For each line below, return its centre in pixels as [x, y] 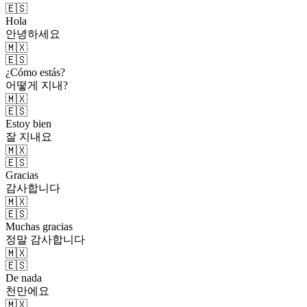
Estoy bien [28, 123]
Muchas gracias [39, 226]
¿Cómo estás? [35, 72]
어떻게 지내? [37, 85]
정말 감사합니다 [45, 239]
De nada [24, 278]
